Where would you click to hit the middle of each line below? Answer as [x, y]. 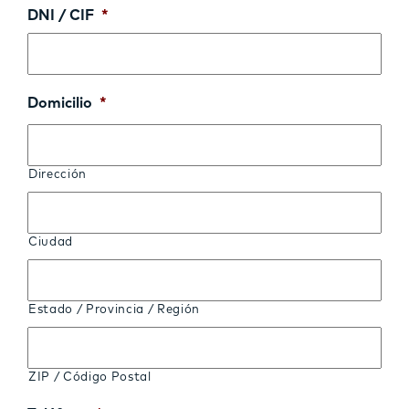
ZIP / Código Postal [90, 377]
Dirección [58, 174]
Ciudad [51, 242]
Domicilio [60, 103]
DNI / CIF [61, 15]
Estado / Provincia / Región [114, 309]
